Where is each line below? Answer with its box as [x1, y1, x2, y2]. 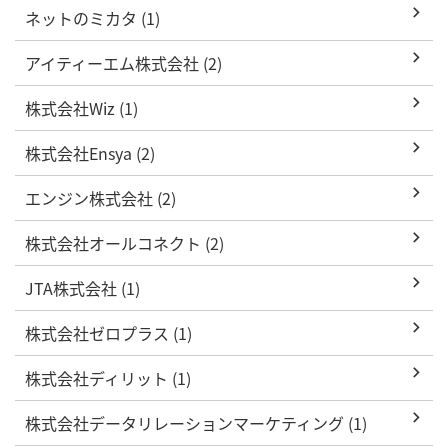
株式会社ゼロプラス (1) [25, 320, 192, 345]
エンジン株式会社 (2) [25, 185, 176, 210]
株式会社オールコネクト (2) [25, 230, 224, 255]
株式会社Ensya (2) [25, 140, 155, 165]
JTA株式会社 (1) [25, 275, 140, 300]
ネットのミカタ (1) [25, 5, 160, 30]
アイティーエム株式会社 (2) [25, 50, 222, 75]
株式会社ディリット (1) [25, 365, 191, 390]
